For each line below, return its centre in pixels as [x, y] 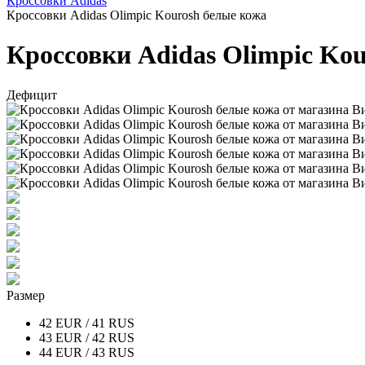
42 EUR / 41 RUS [87, 323]
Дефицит [32, 95]
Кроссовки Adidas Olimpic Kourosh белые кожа [136, 15]
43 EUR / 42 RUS [87, 337]
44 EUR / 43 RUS [87, 352]
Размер [26, 295]
